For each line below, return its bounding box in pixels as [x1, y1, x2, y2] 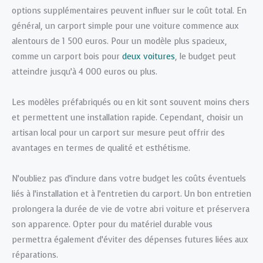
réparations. [12, 249, 58, 261]
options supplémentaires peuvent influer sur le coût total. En [12, 5, 247, 17]
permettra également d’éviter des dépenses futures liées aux [12, 234, 248, 246]
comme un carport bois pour [12, 51, 122, 63]
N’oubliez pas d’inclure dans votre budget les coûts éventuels [12, 173, 246, 185]
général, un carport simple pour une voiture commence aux [12, 21, 239, 32]
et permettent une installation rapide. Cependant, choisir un [12, 112, 243, 124]
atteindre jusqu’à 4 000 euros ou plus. [12, 66, 157, 78]
